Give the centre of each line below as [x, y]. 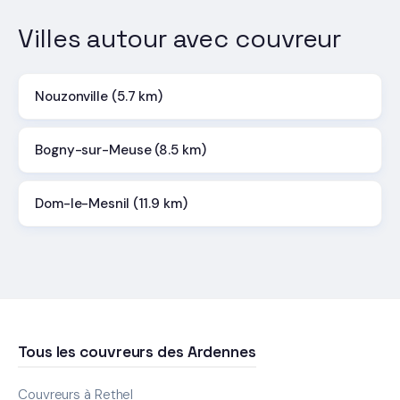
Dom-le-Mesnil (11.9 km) [111, 204]
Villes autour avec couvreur [180, 38]
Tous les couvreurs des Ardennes [137, 351]
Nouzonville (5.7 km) [99, 97]
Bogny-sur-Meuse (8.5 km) [121, 150]
